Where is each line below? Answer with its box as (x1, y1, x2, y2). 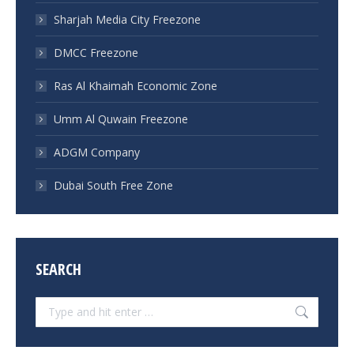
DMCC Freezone (54, 44, 138, 60)
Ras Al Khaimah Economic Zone (54, 77, 217, 93)
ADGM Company (54, 144, 140, 160)
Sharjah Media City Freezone (54, 11, 201, 27)
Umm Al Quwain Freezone (54, 111, 188, 126)
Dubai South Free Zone (54, 177, 173, 193)
